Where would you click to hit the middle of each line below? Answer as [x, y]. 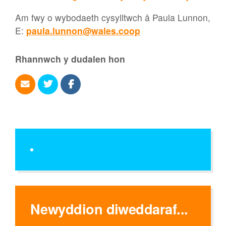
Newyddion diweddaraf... [109, 209]
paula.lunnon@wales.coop [83, 30]
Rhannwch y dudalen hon [70, 59]
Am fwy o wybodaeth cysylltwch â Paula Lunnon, [113, 17]
